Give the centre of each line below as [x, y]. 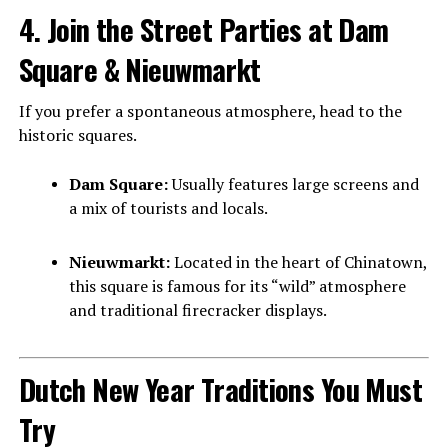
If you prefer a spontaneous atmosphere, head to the [210, 110]
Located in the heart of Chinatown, [298, 261]
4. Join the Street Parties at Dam [203, 28]
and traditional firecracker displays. [197, 309]
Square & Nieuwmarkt [139, 68]
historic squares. [77, 134]
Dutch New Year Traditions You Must [220, 388]
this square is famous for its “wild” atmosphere [237, 285]
